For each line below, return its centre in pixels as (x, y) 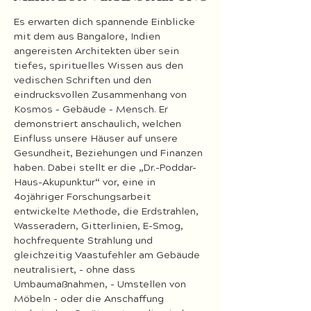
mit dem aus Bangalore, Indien (89, 37)
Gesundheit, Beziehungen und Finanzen (110, 153)
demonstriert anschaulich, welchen (99, 124)
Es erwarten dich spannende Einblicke (106, 22)
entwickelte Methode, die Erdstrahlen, (108, 212)
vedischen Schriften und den (84, 81)
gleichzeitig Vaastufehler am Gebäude (108, 255)
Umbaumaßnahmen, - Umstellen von (101, 285)
